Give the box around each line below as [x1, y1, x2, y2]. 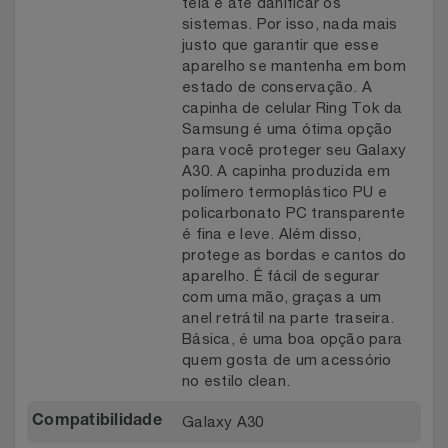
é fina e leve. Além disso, [182, 225, 362, 243]
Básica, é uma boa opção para [182, 330, 402, 348]
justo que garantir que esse [182, 36, 379, 54]
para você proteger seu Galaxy [182, 141, 407, 159]
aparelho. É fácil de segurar [182, 267, 379, 285]
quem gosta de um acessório [182, 351, 392, 369]
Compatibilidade [32, 414, 162, 431]
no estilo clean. [182, 372, 290, 390]
